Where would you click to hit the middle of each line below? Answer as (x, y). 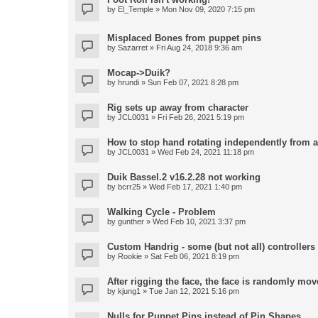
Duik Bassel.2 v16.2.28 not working (184, 177)
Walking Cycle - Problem (161, 212)
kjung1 (129, 291)
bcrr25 (129, 187)
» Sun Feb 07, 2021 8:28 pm (189, 83)
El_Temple (136, 9)
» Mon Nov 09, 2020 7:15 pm (204, 9)
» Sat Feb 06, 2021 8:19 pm (191, 257)
